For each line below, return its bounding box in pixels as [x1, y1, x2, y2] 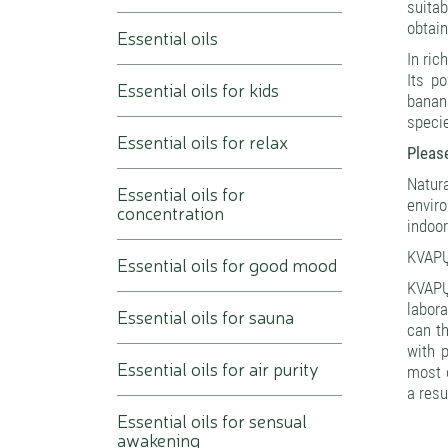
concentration [117, 200, 224, 225]
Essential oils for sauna [117, 304, 294, 329]
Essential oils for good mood [117, 252, 337, 277]
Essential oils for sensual [117, 408, 307, 433]
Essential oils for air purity [117, 356, 319, 381]
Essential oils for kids [117, 77, 279, 102]
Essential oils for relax [117, 129, 288, 154]
